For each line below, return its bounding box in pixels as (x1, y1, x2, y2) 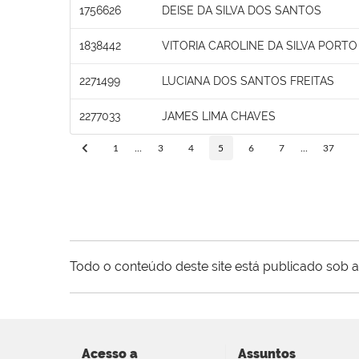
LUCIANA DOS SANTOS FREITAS (162, 74, 334, 87)
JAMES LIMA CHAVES (162, 109, 276, 123)
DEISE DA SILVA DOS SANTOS (162, 3, 321, 17)
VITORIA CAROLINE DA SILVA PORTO (162, 38, 357, 52)
